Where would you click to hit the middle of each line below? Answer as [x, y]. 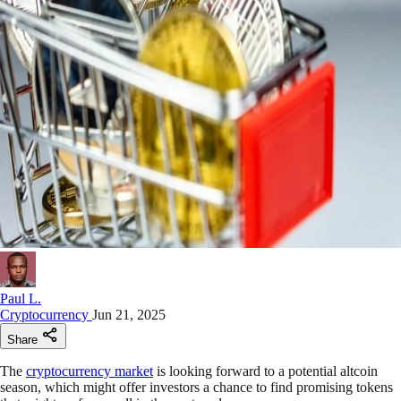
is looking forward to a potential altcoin [265, 371]
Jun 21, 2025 [129, 314]
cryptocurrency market [90, 371]
